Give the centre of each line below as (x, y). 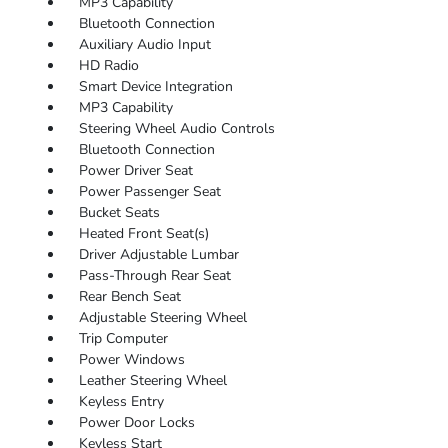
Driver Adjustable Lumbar (158, 254)
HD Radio (108, 65)
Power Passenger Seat (149, 191)
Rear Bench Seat (129, 296)
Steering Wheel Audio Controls (176, 128)
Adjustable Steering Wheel (162, 317)
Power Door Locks (136, 422)
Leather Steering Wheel (152, 380)
